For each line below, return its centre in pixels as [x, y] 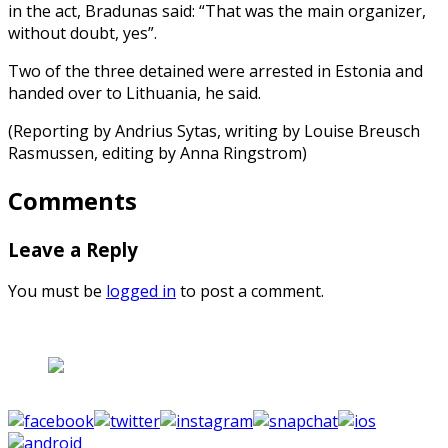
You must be [57, 291]
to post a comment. [250, 291]
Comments [72, 200]
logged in [141, 291]
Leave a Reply [73, 249]
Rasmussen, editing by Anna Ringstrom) [157, 152]
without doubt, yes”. [82, 32]
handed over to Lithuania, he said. [134, 92]
